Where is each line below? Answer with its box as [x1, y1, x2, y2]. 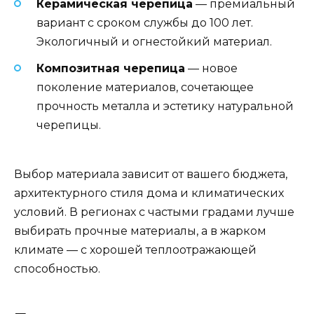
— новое [185, 62, 238, 75]
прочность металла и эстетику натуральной [36, 100, 294, 113]
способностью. [14, 262, 100, 276]
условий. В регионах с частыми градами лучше [14, 205, 294, 219]
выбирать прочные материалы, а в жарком [14, 224, 266, 238]
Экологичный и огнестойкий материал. [36, 34, 272, 48]
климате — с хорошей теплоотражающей [14, 243, 257, 257]
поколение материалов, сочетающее [36, 81, 254, 94]
